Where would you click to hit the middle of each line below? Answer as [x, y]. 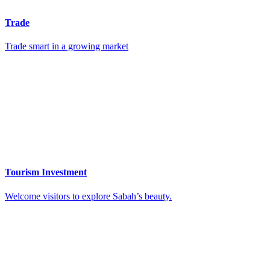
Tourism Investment [46, 172]
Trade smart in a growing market [67, 46]
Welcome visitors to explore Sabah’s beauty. [88, 196]
